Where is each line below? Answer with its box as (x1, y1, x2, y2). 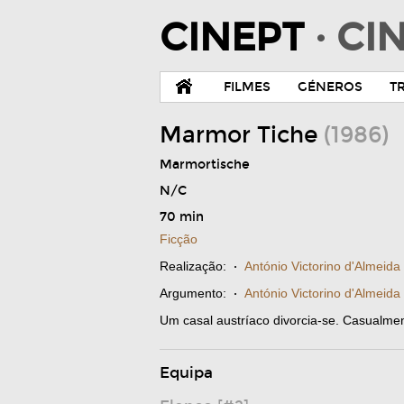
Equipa (160, 363, 213, 382)
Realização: (160, 259, 226, 273)
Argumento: (160, 286, 226, 300)
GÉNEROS (298, 79, 363, 95)
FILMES (224, 79, 271, 95)
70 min (160, 209, 204, 225)
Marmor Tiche (160, 122, 324, 149)
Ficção (160, 232, 197, 246)
